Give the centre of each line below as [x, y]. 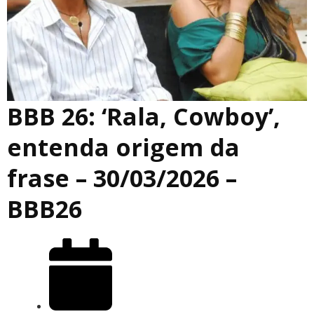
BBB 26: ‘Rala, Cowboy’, [144, 117]
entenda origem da [123, 148]
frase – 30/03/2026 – [122, 178]
